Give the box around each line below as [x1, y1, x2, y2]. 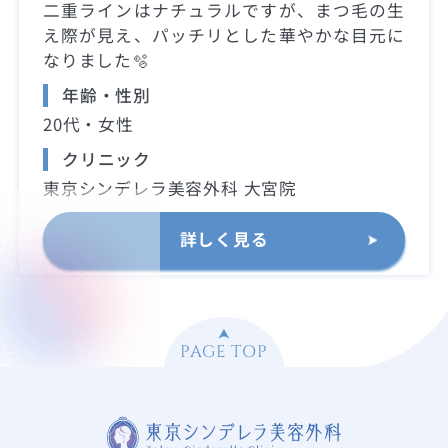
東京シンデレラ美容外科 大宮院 [43, 176, 298, 201]
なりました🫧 [43, 47, 150, 72]
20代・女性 [43, 112, 134, 137]
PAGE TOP [180, 340, 268, 363]
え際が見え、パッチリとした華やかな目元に [43, 22, 405, 47]
